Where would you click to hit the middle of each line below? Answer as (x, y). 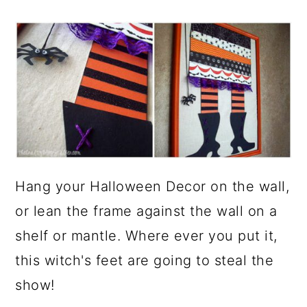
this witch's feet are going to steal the (145, 261)
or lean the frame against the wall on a (146, 211)
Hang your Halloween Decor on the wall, (152, 187)
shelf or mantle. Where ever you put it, (146, 236)
